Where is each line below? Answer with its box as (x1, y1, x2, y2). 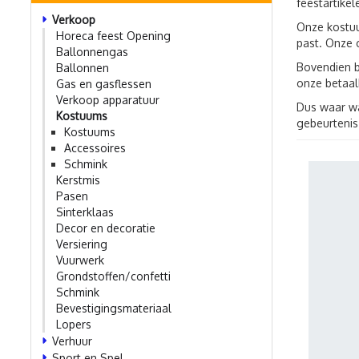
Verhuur (52, 334, 92, 348)
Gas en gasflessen (56, 77, 151, 91)
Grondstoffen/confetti (56, 269, 171, 283)
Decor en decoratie (56, 221, 155, 235)
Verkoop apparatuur (56, 93, 159, 107)
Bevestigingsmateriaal (56, 301, 171, 315)
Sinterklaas (56, 205, 114, 219)
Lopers (56, 317, 91, 331)
